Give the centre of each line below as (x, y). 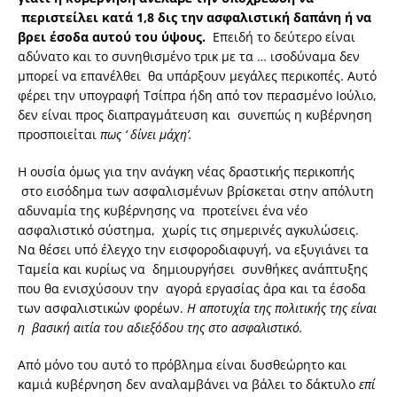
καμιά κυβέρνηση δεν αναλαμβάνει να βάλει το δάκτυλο (188, 385)
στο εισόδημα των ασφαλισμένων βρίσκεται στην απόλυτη (196, 191)
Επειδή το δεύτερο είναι (284, 37)
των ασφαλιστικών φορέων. (102, 308)
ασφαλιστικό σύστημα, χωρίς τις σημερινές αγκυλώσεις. (188, 230)
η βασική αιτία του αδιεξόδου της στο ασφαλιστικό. (160, 328)
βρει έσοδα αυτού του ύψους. (113, 37)
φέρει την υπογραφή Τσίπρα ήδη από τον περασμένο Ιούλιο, (197, 96)
